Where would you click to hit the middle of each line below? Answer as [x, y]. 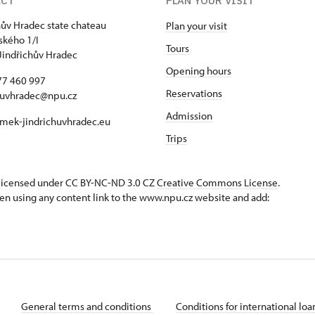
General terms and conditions [87, 306]
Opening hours [199, 71]
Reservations [194, 93]
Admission [189, 116]
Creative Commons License [217, 182]
